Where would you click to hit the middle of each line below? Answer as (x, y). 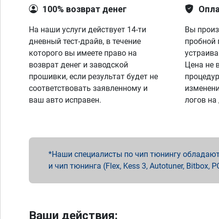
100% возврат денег (85, 9)
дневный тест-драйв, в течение (85, 41)
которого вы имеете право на (83, 53)
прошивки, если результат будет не (93, 77)
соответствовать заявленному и (88, 88)
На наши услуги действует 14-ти (88, 30)
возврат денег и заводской (78, 65)
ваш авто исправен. (65, 100)
